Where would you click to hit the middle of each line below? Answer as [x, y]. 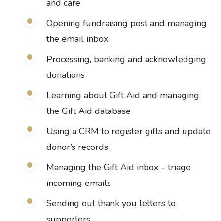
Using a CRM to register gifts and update [128, 131]
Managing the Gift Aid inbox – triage [118, 167]
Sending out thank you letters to [111, 203]
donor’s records [77, 147]
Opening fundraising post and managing [126, 23]
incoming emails [78, 183]
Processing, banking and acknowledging [126, 59]
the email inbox [77, 39]
